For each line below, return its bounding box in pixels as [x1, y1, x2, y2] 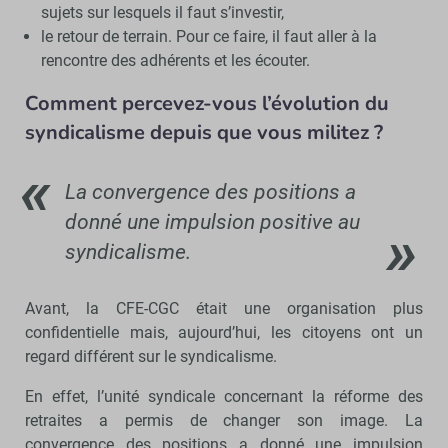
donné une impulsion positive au [65, 209, 360, 234]
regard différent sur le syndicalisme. [25, 346, 277, 366]
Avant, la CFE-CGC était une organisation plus [25, 298, 423, 318]
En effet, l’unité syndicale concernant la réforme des [25, 386, 423, 406]
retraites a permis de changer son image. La [25, 410, 423, 430]
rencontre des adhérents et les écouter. [40, 50, 310, 70]
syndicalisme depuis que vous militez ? [25, 118, 383, 146]
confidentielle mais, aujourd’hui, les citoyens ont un [25, 322, 423, 342]
